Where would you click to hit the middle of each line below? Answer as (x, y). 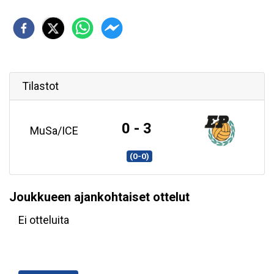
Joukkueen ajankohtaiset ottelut (99, 197)
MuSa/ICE (54, 131)
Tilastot (40, 86)
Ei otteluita (44, 220)
